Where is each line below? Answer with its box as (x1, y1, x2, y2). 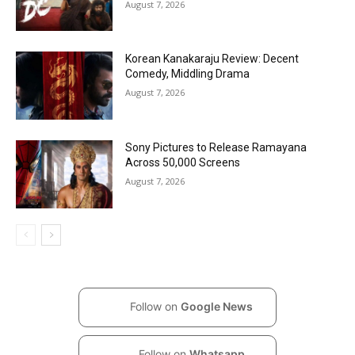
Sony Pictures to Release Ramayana (125, 141, 307, 155)
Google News (181, 300, 253, 314)
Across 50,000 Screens (125, 156, 241, 170)
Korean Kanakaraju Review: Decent (125, 52, 300, 66)
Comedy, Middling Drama (125, 67, 250, 81)
